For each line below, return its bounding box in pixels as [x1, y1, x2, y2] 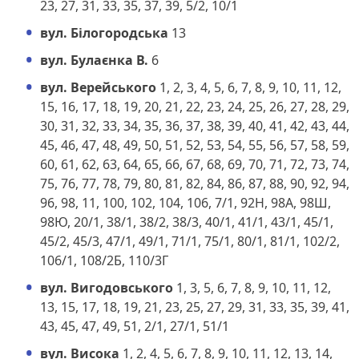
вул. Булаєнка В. [40, 50, 148, 69]
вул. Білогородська [40, 23, 168, 42]
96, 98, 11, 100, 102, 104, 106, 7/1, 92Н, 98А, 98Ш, [40, 193, 331, 212]
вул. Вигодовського [40, 278, 173, 296]
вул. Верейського [40, 78, 156, 96]
